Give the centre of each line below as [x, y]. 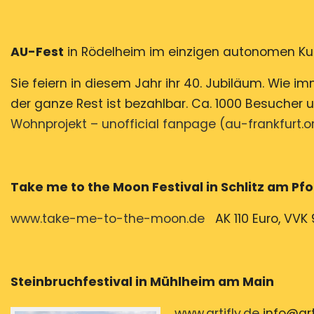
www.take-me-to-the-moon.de [108, 219]
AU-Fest [37, 52]
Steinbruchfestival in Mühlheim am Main [142, 282]
